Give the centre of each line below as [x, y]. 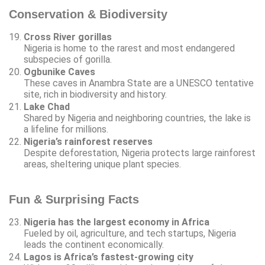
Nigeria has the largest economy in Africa [117, 222]
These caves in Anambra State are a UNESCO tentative [139, 83]
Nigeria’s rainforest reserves [88, 142]
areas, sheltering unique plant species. [102, 164]
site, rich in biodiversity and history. [95, 94]
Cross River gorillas [68, 37]
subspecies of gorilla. [68, 59]
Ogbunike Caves [59, 72]
